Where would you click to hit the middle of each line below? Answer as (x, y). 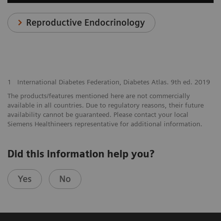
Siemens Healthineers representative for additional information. (105, 124)
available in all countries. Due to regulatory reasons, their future (106, 105)
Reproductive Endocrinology (86, 23)
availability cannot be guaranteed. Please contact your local (98, 115)
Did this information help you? (81, 154)
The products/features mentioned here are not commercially (99, 96)
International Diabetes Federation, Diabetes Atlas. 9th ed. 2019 (113, 82)
